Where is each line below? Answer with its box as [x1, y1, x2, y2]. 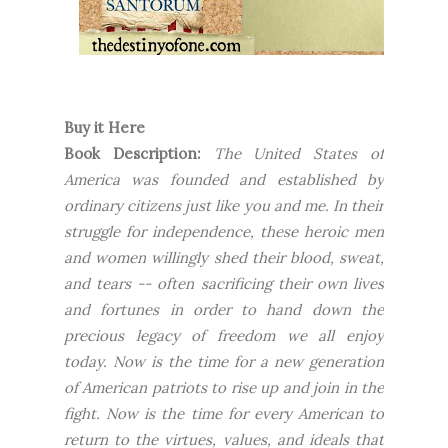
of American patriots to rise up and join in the [64, 378, 384, 397]
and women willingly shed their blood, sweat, [64, 248, 384, 267]
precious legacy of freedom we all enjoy [64, 326, 384, 345]
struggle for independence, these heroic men [64, 222, 384, 241]
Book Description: [64, 144, 201, 163]
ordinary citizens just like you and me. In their [64, 196, 384, 215]
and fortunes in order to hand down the [64, 300, 384, 319]
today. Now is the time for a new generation [64, 352, 384, 371]
